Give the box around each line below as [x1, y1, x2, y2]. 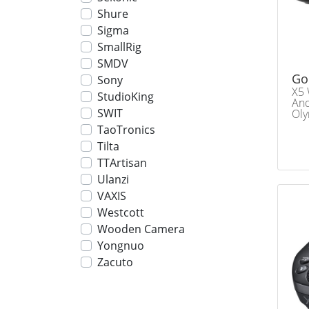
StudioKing [97, 89, 154, 104]
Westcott [97, 205, 144, 220]
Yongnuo [97, 238, 144, 253]
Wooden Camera [97, 221, 185, 237]
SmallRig [97, 39, 141, 54]
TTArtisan [97, 155, 147, 170]
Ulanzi [97, 172, 129, 187]
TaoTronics [97, 122, 155, 137]
